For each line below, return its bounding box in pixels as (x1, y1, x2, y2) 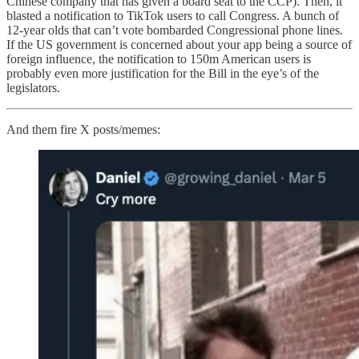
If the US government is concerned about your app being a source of (6, 37, 352, 51)
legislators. (6, 80, 60, 95)
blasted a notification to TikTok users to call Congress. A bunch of (6, 8, 339, 22)
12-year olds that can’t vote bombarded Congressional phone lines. (6, 22, 343, 37)
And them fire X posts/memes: (6, 122, 160, 136)
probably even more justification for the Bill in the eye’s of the (6, 66, 319, 80)
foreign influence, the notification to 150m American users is (6, 51, 311, 66)
